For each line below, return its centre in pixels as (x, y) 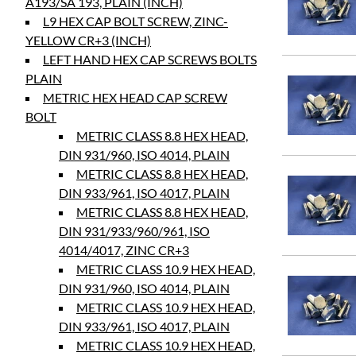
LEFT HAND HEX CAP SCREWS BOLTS (150, 59)
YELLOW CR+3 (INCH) (88, 40)
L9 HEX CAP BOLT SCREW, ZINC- (135, 21)
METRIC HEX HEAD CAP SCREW (135, 97)
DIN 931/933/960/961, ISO (134, 231)
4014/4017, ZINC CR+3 (124, 250)
